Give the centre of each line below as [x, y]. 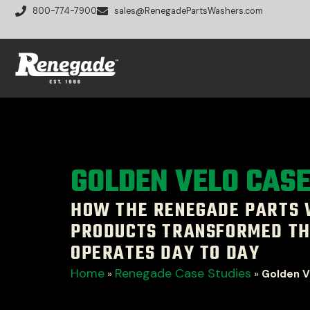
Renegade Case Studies [183, 273]
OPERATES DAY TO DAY [165, 254]
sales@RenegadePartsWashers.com [189, 11]
